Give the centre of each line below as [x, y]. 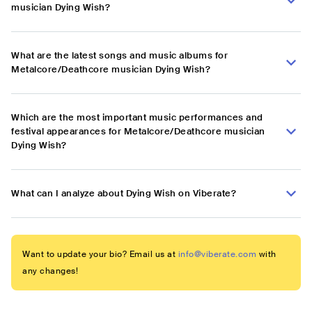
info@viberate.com [217, 255]
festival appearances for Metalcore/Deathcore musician [138, 132]
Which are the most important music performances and [137, 118]
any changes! [50, 271]
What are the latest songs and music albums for [119, 56]
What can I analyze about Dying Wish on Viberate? [124, 194]
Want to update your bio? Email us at [99, 255]
